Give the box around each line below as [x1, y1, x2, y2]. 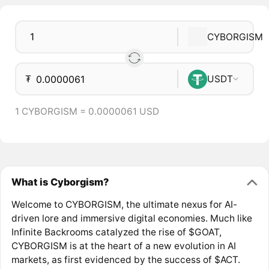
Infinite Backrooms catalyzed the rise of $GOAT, [11, 226, 222, 238]
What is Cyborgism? [11, 175, 109, 188]
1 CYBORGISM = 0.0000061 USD [14, 106, 159, 118]
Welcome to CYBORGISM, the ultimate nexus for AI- [11, 199, 237, 211]
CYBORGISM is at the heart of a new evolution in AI [11, 240, 236, 252]
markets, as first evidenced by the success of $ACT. [11, 254, 240, 266]
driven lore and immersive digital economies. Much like [11, 213, 252, 225]
